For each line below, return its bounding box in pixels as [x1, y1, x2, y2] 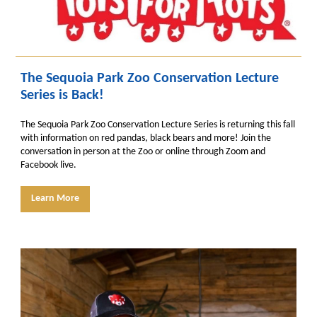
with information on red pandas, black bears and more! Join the [21, 133, 271, 144]
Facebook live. [21, 160, 76, 171]
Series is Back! [21, 88, 104, 103]
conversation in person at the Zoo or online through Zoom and [21, 146, 265, 157]
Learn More [31, 193, 79, 204]
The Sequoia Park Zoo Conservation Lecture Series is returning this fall [21, 120, 295, 130]
